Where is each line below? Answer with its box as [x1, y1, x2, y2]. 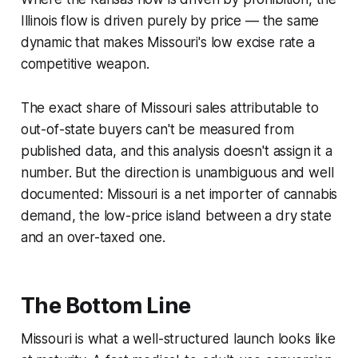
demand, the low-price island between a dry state [20, 207, 332, 224]
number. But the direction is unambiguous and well [20, 164, 334, 181]
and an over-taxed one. [20, 229, 165, 245]
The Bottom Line [20, 292, 191, 319]
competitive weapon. [20, 55, 149, 72]
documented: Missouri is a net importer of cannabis [20, 185, 338, 202]
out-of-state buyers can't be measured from [20, 121, 294, 137]
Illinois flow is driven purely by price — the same [20, 12, 320, 29]
